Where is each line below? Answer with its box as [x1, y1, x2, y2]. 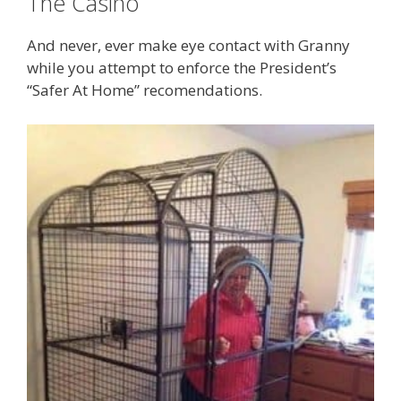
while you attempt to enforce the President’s [27, 57, 337, 79]
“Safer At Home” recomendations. [27, 80, 262, 101]
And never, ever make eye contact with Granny [27, 35, 350, 56]
